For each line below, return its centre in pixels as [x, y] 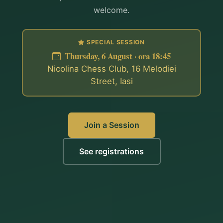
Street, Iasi [111, 81]
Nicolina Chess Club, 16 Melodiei [111, 68]
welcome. [111, 10]
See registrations [111, 151]
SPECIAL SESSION [115, 42]
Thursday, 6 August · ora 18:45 [117, 56]
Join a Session [111, 125]
